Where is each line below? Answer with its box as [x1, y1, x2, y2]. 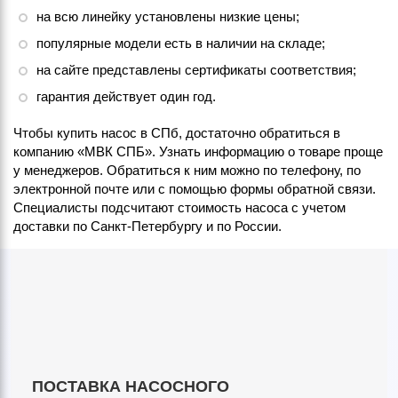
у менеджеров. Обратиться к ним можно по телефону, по [13, 162, 361, 178]
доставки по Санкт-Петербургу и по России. [13, 218, 282, 234]
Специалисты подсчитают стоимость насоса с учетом [13, 199, 346, 215]
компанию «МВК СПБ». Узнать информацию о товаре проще [13, 143, 383, 159]
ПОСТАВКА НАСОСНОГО [32, 377, 229, 395]
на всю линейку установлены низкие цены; [36, 9, 299, 24]
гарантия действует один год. [36, 89, 216, 104]
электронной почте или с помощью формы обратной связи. [13, 180, 376, 196]
